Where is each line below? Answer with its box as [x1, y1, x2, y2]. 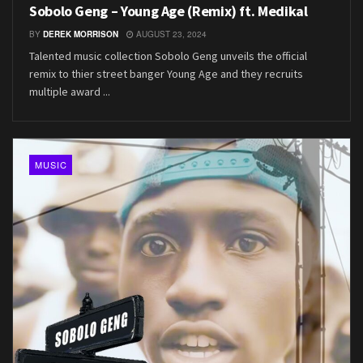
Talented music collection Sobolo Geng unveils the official [29, 49, 307, 64]
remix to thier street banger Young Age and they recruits [29, 66, 303, 82]
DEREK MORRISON [43, 28, 118, 41]
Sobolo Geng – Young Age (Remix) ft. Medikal [29, 2, 308, 21]
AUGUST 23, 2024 [134, 28, 207, 41]
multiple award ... [29, 84, 110, 100]
